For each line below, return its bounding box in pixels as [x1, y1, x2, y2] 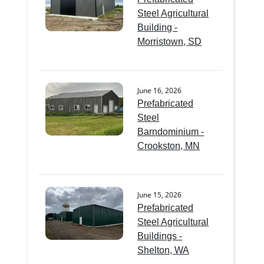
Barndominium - [137, 126, 204, 137]
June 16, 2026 [137, 85, 182, 95]
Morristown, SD [137, 36, 202, 47]
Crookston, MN [137, 140, 200, 151]
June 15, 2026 [137, 189, 182, 200]
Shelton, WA [137, 245, 190, 255]
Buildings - [137, 230, 183, 241]
